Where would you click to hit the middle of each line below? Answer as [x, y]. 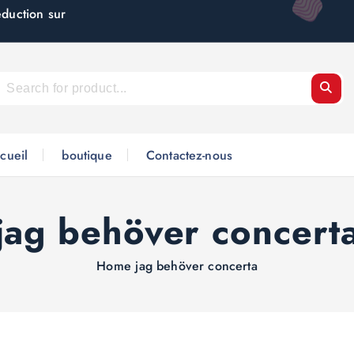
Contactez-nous [189, 155]
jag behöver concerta [196, 266]
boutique [87, 155]
